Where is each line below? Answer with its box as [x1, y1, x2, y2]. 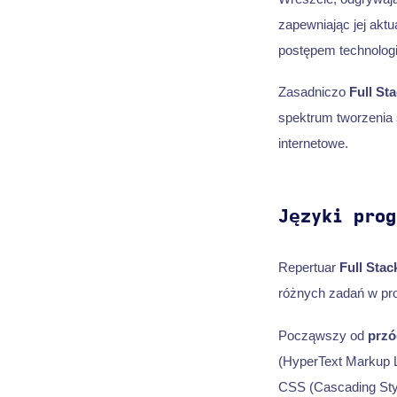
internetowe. [277, 136, 348, 152]
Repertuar [277, 260, 339, 276]
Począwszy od [277, 328, 368, 344]
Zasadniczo [277, 84, 349, 100]
